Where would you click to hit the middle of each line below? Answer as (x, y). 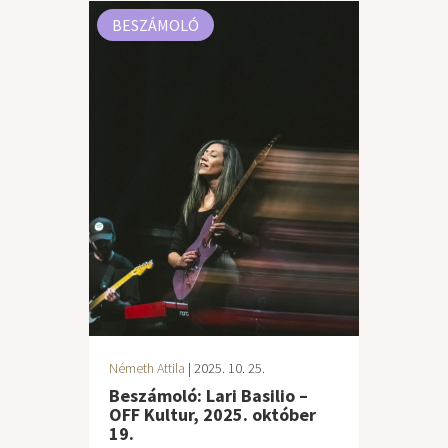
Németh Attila (147, 368)
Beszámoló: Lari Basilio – (208, 395)
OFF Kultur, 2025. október (212, 414)
